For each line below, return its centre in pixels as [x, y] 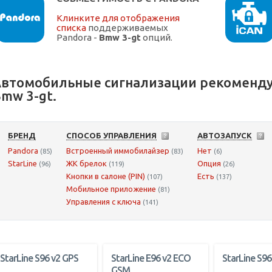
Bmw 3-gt [120, 38]
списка [71, 28]
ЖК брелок [87, 164]
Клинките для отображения [118, 18]
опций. [157, 38]
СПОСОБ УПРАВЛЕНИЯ [111, 136]
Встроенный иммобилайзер [118, 151]
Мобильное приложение [111, 189]
